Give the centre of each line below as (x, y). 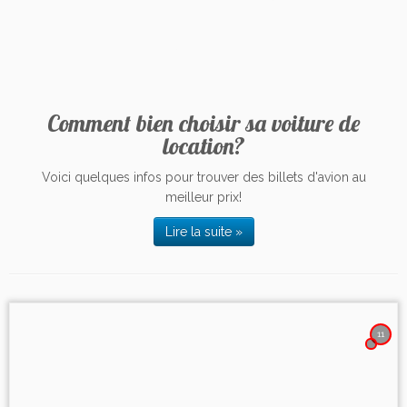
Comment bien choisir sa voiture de (203, 123)
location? (203, 145)
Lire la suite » (203, 232)
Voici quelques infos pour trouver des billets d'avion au (203, 177)
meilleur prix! (203, 197)
